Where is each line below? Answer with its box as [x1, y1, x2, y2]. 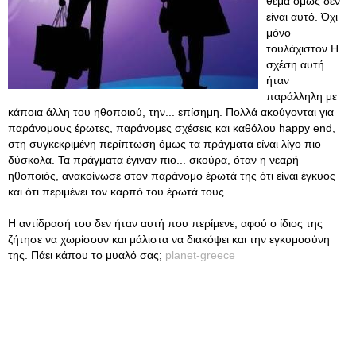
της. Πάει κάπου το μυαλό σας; [8, 249, 165, 261]
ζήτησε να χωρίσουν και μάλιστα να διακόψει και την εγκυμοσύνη [8, 233, 330, 246]
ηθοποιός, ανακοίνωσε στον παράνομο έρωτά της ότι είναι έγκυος [8, 169, 335, 182]
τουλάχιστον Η [266, 42, 339, 55]
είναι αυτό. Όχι [266, 10, 338, 23]
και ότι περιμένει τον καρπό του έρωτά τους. [8, 185, 227, 198]
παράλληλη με [266, 90, 337, 103]
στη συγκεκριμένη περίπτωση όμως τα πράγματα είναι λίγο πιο [8, 137, 321, 150]
